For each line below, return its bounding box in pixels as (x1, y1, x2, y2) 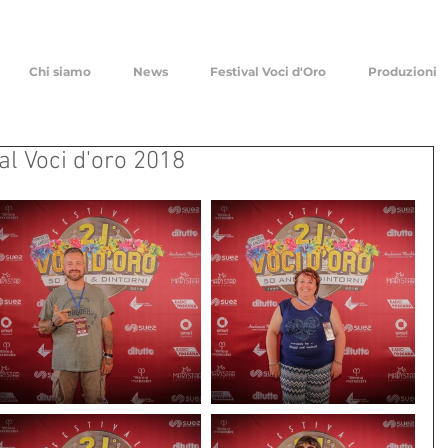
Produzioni (368, 64, 437, 79)
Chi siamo (29, 64, 91, 79)
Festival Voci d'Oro (210, 64, 326, 79)
